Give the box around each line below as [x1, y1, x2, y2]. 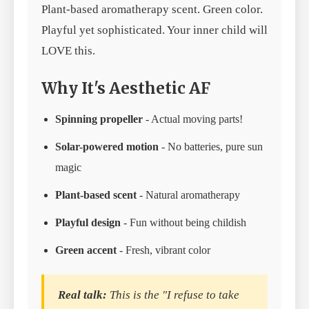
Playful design [55, 216, 121, 228]
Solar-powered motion [55, 140, 159, 152]
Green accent [55, 243, 117, 256]
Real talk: [58, 288, 107, 301]
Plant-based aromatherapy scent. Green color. [41, 2, 263, 16]
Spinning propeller [55, 112, 143, 125]
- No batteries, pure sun [159, 140, 263, 152]
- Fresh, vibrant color [117, 243, 210, 256]
